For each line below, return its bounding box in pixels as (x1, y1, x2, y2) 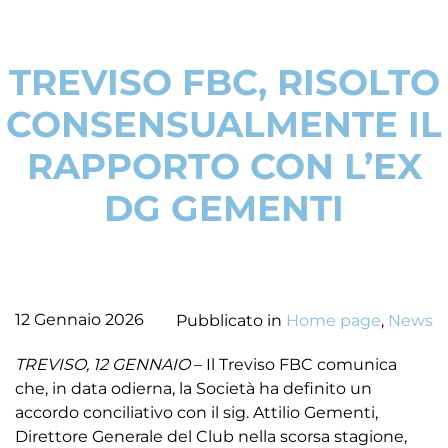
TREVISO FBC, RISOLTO (8, 59, 440, 104)
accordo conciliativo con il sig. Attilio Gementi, (15, 402, 378, 422)
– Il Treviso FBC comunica (190, 354, 397, 374)
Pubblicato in (176, 310, 282, 330)
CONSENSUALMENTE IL (6, 101, 442, 146)
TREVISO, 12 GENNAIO (15, 354, 190, 374)
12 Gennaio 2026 (15, 309, 144, 329)
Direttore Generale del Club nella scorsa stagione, (15, 426, 407, 446)
